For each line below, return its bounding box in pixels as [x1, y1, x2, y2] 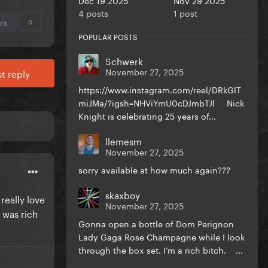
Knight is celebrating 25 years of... [78, 108, 216, 122]
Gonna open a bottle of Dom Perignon [78, 216, 234, 230]
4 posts [78, 5, 108, 19]
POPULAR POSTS [78, 30, 138, 42]
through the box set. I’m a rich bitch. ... [78, 242, 243, 256]
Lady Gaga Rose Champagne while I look [78, 229, 245, 243]
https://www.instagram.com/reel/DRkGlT [78, 82, 241, 96]
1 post [173, 5, 197, 19]
